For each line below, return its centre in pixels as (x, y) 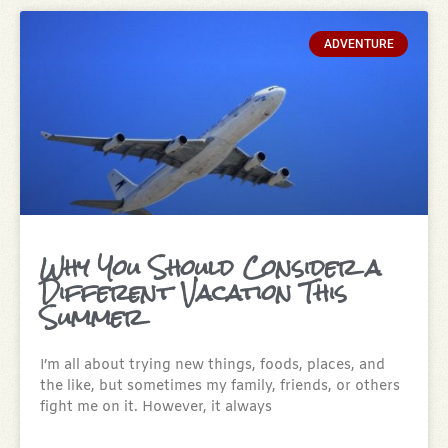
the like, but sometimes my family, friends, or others (220, 386)
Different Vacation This (193, 292)
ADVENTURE (358, 44)
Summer (91, 317)
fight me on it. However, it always (156, 407)
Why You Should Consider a (210, 267)
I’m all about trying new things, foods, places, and (212, 365)
